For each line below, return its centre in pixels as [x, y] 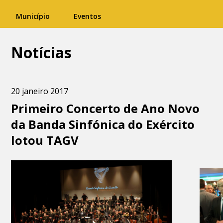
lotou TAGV [45, 140]
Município [33, 16]
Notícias [42, 53]
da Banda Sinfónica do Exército [103, 124]
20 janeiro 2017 [40, 91]
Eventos [87, 16]
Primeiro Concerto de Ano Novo [106, 108]
